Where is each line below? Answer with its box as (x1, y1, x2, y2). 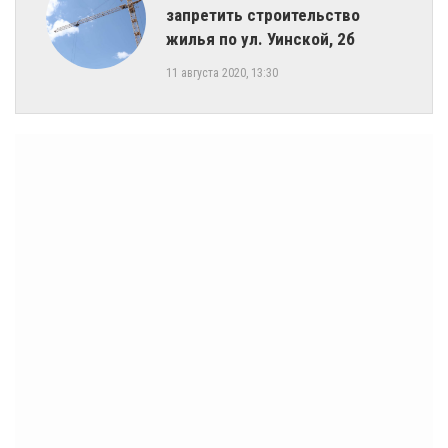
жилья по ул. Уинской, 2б (166, 28, 355, 49)
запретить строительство (166, 4, 360, 25)
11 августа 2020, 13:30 (166, 65, 278, 80)
